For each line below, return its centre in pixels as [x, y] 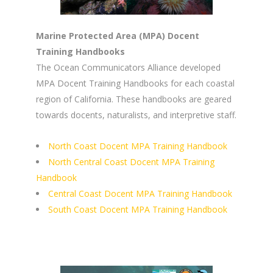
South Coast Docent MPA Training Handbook [138, 210]
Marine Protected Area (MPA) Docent [118, 36]
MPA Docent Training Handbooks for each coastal [135, 83]
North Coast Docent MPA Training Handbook [138, 146]
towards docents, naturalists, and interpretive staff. [136, 115]
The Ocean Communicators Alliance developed [128, 68]
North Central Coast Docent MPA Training [131, 162]
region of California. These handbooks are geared [134, 99]
